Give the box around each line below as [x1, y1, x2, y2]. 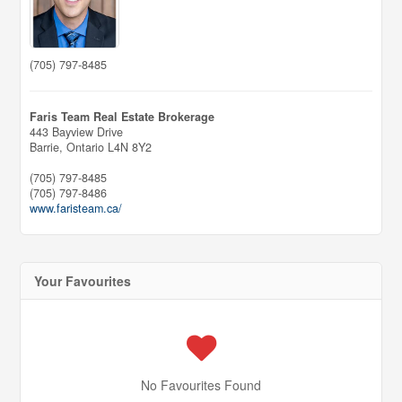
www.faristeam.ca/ [30, 200, 123, 217]
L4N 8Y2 [108, 139, 153, 156]
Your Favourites [34, 272, 132, 291]
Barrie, [30, 139, 67, 156]
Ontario [66, 139, 105, 156]
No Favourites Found [141, 376, 261, 395]
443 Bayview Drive [30, 124, 124, 141]
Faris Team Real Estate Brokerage [30, 109, 215, 126]
